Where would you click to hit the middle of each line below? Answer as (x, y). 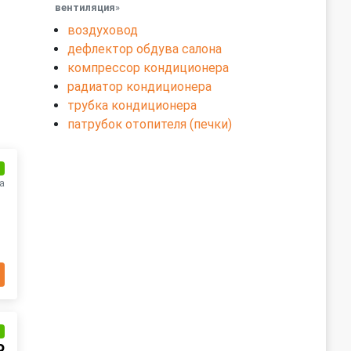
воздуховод (103, 30)
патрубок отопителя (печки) (150, 124)
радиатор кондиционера (139, 87)
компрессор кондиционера (148, 68)
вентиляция (85, 7)
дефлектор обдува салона (145, 49)
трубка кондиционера (132, 105)
